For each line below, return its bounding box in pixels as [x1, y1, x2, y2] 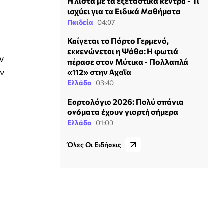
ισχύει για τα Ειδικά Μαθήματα [67, 6, 181, 16]
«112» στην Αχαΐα [67, 67, 131, 77]
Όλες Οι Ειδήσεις [67, 140, 121, 149]
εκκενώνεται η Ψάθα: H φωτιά [67, 46, 178, 56]
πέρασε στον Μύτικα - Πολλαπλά [67, 57, 188, 67]
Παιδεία [67, 18, 93, 27]
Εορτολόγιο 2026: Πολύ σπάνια [67, 97, 184, 107]
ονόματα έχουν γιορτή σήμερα [67, 107, 178, 117]
